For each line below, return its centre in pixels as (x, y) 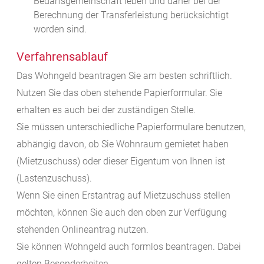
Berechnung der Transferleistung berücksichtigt (131, 15)
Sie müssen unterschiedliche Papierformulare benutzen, (131, 127)
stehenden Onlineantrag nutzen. (82, 230)
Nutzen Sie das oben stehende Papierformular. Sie (119, 93)
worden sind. (60, 29)
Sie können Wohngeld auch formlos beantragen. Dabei (129, 247)
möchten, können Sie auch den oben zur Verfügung (122, 213)
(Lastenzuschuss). (54, 179)
